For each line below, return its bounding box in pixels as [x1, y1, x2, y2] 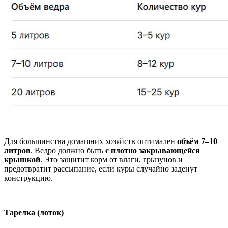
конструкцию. [4, 173, 53, 182]
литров [4, 146, 31, 155]
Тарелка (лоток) [4, 208, 64, 217]
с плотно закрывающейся [105, 146, 200, 155]
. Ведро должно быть [31, 146, 105, 155]
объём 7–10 [177, 136, 217, 146]
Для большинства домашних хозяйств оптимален [4, 136, 177, 146]
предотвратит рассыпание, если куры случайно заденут [4, 164, 197, 173]
